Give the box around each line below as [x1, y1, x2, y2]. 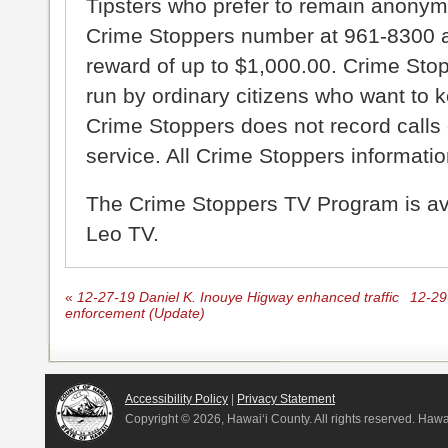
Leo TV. [86, 222, 159, 246]
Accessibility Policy [125, 392, 228, 407]
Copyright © [125, 412, 193, 427]
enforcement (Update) [65, 306, 205, 322]
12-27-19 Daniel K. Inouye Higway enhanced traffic [73, 290, 399, 306]
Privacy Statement [237, 392, 335, 407]
